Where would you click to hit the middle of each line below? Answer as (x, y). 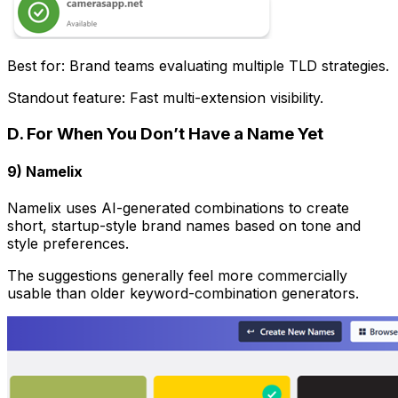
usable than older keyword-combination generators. (183, 294)
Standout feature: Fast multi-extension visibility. (165, 97)
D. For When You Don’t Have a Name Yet (165, 133)
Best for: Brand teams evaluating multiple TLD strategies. (198, 65)
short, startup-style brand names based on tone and (184, 226)
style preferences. (68, 244)
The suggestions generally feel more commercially (177, 276)
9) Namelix (45, 171)
